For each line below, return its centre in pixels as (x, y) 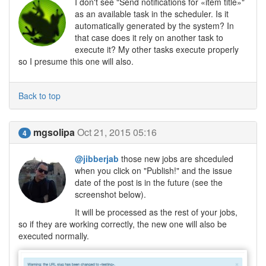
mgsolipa (54, 132)
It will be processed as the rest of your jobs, (156, 212)
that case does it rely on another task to (149, 37)
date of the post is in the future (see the (149, 182)
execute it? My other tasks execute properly (157, 49)
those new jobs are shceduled (176, 159)
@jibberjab (97, 159)
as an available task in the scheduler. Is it (152, 14)
